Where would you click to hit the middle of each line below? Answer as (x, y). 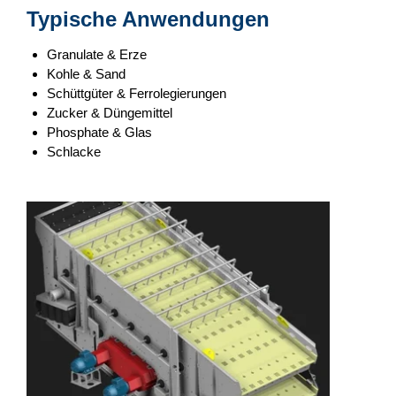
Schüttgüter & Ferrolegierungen (136, 93)
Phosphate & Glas (99, 132)
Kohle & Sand (86, 74)
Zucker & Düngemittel (109, 113)
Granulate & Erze (96, 54)
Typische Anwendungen (148, 19)
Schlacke (73, 152)
